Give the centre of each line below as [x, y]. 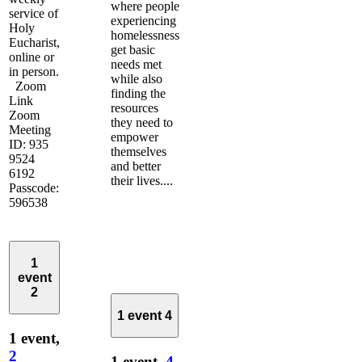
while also [137, 78]
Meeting [30, 129]
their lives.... [142, 180]
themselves [139, 151]
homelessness [145, 35]
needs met [136, 64]
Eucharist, [34, 42]
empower [135, 137]
